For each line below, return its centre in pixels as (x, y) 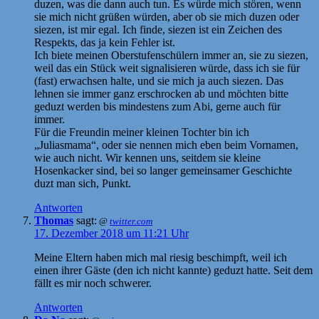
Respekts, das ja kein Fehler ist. (105, 42)
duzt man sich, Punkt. (83, 183)
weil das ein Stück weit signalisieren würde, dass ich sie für (167, 68)
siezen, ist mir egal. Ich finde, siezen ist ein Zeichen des (158, 29)
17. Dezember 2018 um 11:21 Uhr (111, 233)
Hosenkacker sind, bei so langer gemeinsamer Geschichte (163, 170)
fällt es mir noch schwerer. (93, 283)
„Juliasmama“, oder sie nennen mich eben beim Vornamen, (166, 145)
